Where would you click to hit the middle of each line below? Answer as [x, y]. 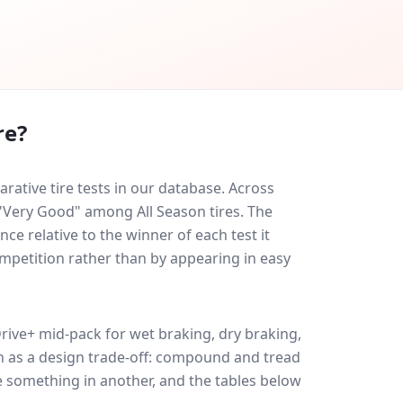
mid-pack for [82, 334]
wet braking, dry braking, [215, 334]
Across [251, 188]
